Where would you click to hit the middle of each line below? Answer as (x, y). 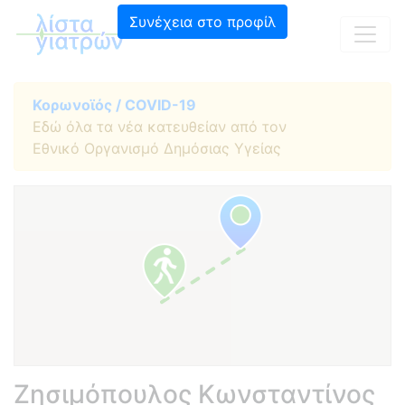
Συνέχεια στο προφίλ (202, 22)
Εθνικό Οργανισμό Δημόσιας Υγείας (157, 148)
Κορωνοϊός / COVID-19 (114, 105)
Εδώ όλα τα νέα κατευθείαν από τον (160, 127)
